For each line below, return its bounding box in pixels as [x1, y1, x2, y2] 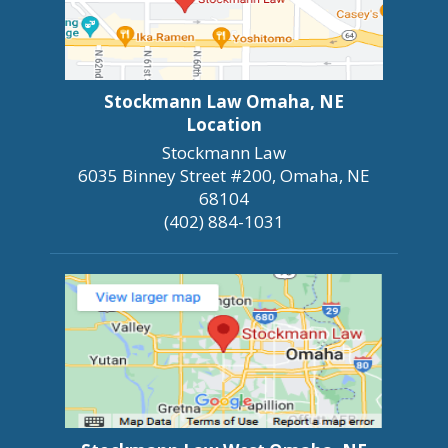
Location [186, 113, 262, 137]
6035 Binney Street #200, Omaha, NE [78, 164, 370, 188]
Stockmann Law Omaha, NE [104, 90, 344, 114]
